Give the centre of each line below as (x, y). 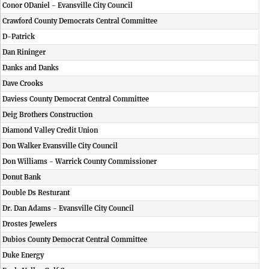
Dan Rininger (24, 52)
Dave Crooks (23, 83)
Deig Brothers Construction (47, 115)
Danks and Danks (31, 68)
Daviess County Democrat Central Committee (76, 99)
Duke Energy (23, 255)
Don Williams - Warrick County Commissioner (80, 162)
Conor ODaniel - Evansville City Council (68, 5)
